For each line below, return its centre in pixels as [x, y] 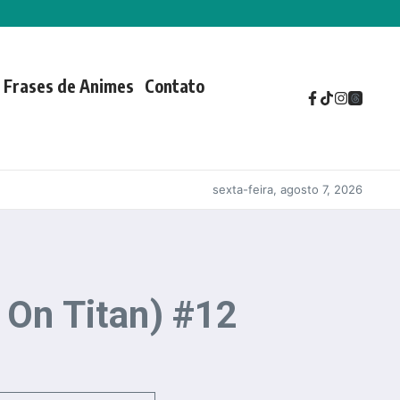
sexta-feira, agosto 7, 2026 [287, 189]
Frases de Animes [68, 86]
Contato [174, 86]
